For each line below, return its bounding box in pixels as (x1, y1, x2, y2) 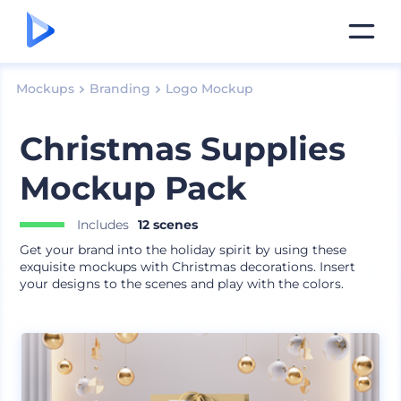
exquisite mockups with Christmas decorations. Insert (20, 259, 356, 275)
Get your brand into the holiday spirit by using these (20, 242, 347, 258)
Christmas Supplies (20, 129, 346, 168)
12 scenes (138, 217, 199, 233)
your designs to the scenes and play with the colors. (20, 276, 345, 292)
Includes (77, 217, 130, 233)
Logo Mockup (165, 81, 253, 97)
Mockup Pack (20, 168, 248, 208)
